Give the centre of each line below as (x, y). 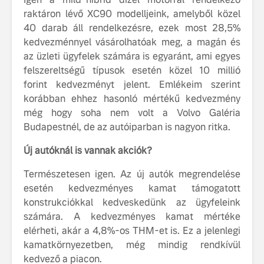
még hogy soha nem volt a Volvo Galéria (132, 113)
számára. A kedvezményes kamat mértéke (132, 217)
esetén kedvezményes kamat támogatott (132, 189)
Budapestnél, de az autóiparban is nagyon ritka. (127, 127)
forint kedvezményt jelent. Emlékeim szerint (132, 85)
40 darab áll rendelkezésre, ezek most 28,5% (132, 28)
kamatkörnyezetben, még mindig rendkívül (132, 245)
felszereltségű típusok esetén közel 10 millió (132, 71)
